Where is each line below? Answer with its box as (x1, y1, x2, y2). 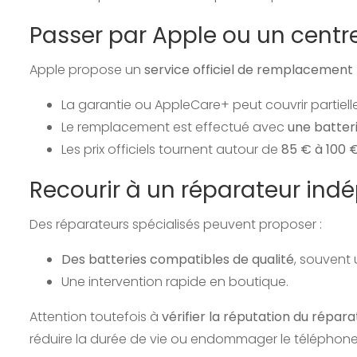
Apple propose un (29, 60, 144, 79)
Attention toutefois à (29, 307, 162, 326)
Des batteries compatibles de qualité (61, 249, 294, 269)
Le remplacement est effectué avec (61, 117, 288, 136)
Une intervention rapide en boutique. (61, 272, 288, 291)
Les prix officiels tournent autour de (61, 139, 281, 159)
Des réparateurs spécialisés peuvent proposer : (29, 214, 322, 233)
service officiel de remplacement (144, 60, 353, 79)
